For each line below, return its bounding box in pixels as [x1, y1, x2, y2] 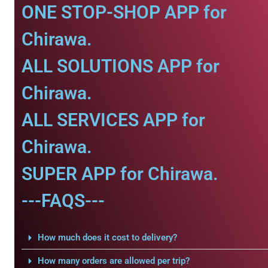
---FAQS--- [22, 190, 105, 211]
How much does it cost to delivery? [37, 232, 177, 243]
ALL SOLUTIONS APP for [22, 56, 220, 77]
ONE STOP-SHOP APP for [22, 2, 227, 23]
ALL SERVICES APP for [22, 109, 205, 130]
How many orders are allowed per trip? [37, 255, 190, 266]
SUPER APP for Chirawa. [22, 163, 218, 184]
